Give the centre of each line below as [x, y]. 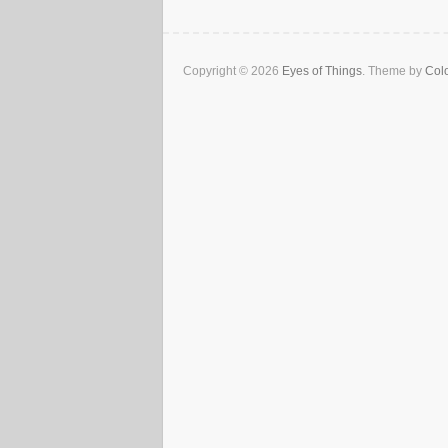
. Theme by [393, 71]
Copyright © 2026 [232, 71]
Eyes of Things [322, 71]
